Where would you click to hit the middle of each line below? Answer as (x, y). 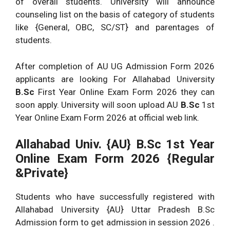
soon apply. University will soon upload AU (98, 104)
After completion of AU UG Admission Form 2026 (115, 66)
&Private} (42, 173)
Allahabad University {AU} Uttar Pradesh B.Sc (115, 210)
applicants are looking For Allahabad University (115, 79)
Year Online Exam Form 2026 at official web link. (107, 117)
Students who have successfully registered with (115, 197)
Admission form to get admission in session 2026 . (115, 223)
